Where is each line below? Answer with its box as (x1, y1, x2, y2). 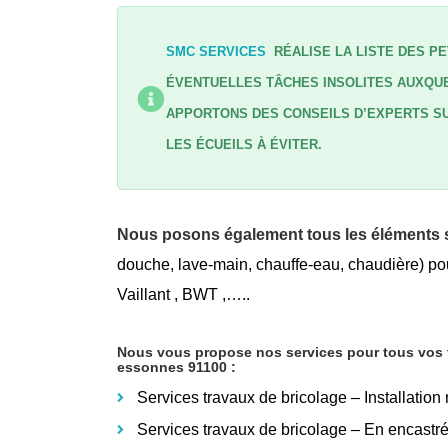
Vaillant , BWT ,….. (117, 285, 250, 303)
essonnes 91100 (117, 358, 231, 375)
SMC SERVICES (166, 43, 266, 59)
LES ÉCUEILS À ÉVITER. (166, 136, 322, 152)
